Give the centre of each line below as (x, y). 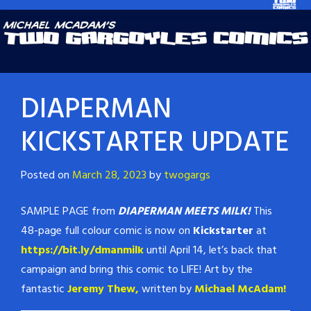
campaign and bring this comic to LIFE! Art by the (137, 270)
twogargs (187, 176)
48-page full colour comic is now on (107, 232)
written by (167, 290)
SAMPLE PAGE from (69, 212)
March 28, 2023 (109, 176)
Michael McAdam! (240, 290)
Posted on (47, 176)
